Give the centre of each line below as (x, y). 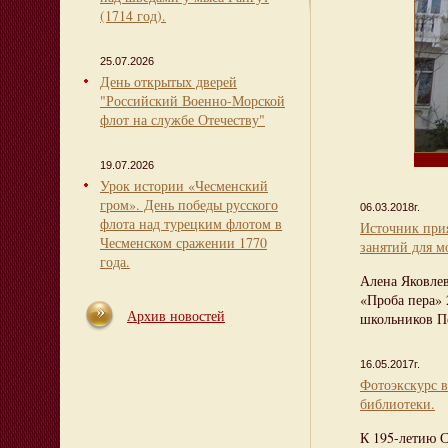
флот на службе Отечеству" (182, 119)
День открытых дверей (168, 81)
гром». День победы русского (189, 204)
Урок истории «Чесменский (184, 185)
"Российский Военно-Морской (192, 100)
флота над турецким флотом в (191, 223)
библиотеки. (397, 403)
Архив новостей (176, 315)
